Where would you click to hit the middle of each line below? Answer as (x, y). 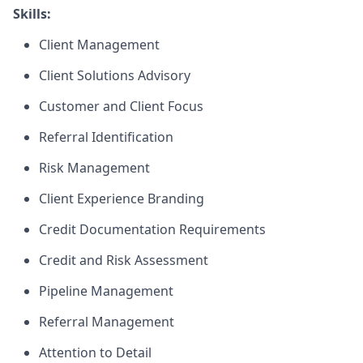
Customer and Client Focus (121, 106)
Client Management (99, 45)
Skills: (32, 14)
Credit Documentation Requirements (152, 229)
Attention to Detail (95, 352)
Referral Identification (106, 137)
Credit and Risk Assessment (124, 260)
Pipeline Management (106, 291)
